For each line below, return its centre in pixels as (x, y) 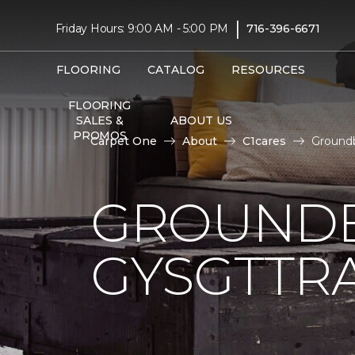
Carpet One (124, 141)
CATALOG (176, 70)
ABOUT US (201, 120)
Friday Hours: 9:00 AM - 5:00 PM (142, 28)
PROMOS (100, 136)
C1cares (264, 141)
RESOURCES (268, 70)
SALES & (100, 120)
